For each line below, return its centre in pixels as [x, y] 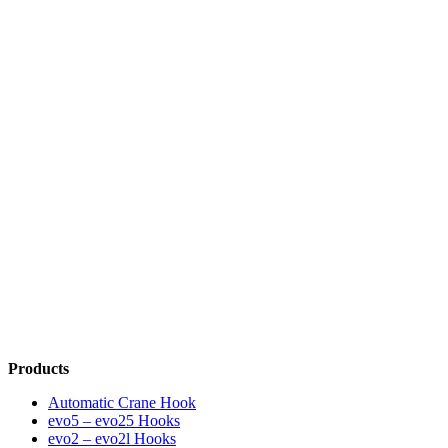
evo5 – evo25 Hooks [114, 421]
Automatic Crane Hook [122, 403]
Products [38, 369]
